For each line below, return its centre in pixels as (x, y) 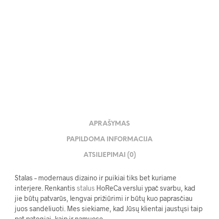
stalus (86, 188)
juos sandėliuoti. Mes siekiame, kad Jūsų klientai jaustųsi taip (109, 209)
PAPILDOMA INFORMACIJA (109, 139)
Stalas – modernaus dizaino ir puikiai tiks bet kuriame (96, 178)
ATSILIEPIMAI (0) (109, 155)
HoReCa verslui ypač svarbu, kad (145, 188)
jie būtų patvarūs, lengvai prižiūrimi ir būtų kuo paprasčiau (104, 198)
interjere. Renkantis (46, 188)
